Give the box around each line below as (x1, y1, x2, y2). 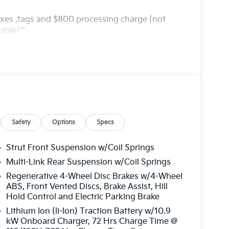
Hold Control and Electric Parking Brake (6, 192, 159, 202)
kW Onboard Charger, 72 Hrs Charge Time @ (6, 216, 178, 226)
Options (52, 118, 76, 126)
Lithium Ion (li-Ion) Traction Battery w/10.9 (6, 206, 171, 216)
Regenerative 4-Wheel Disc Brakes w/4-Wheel (6, 171, 182, 181)
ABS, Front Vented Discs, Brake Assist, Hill (6, 181, 168, 192)
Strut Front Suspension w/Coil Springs (6, 143, 154, 153)
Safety (12, 118, 31, 126)
